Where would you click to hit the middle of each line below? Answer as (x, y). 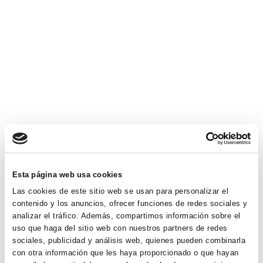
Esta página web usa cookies (67, 175)
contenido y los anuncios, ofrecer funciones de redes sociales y (130, 203)
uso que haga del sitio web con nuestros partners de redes (120, 228)
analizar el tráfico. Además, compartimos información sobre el (127, 215)
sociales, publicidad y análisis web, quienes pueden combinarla (129, 240)
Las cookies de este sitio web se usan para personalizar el (121, 191)
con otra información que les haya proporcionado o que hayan (126, 252)
